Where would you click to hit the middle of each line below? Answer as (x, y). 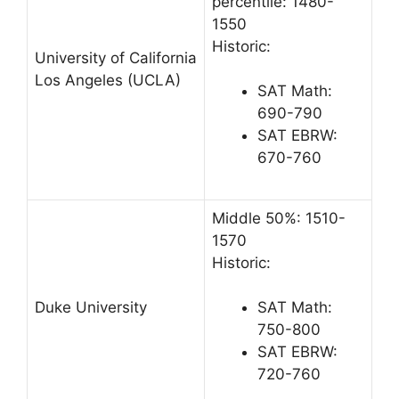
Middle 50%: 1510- (279, 218)
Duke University (91, 307)
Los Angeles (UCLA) (108, 80)
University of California (116, 57)
